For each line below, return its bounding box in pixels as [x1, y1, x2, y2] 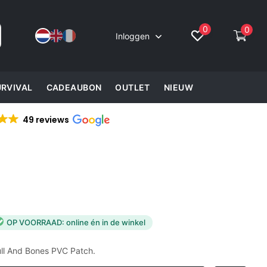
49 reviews [22, 113, 69, 126]
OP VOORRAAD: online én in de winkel [7, 218, 146, 228]
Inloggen [115, 30, 152, 41]
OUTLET [115, 82, 150, 92]
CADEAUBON [46, 82, 102, 92]
